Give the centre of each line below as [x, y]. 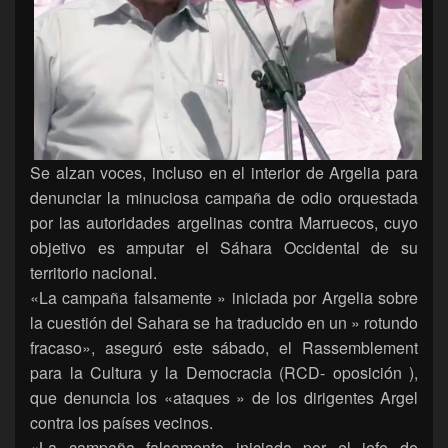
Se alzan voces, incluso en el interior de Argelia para [224, 173]
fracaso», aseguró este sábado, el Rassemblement [224, 348]
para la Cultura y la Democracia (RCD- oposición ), [224, 373]
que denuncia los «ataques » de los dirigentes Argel [224, 398]
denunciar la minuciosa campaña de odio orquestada [224, 198]
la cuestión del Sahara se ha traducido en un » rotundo [224, 323]
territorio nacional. [93, 273]
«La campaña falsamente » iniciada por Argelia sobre [224, 298]
